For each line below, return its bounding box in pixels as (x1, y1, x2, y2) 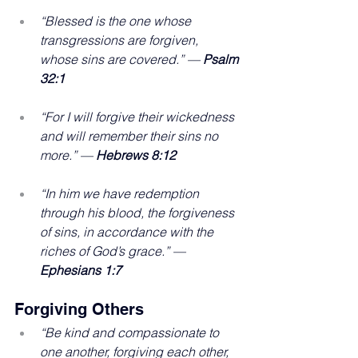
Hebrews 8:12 (96, 146, 176, 163)
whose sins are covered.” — (40, 50, 203, 67)
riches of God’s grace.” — (40, 242, 189, 259)
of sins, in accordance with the (40, 223, 217, 240)
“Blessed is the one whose (40, 12, 194, 29)
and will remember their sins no (40, 127, 221, 144)
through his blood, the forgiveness (40, 204, 237, 221)
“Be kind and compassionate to (40, 324, 222, 340)
